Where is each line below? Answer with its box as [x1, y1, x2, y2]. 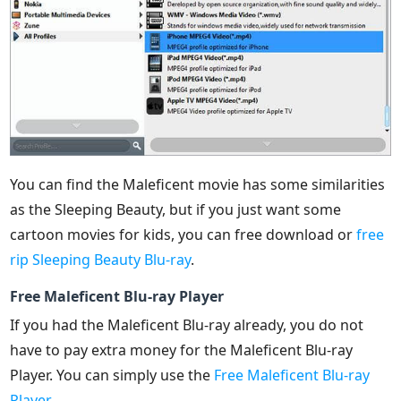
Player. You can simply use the [10, 364, 215, 385]
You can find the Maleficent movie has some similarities [10, 174, 386, 194]
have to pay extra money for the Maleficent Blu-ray [10, 339, 354, 360]
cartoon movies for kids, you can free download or [10, 224, 357, 244]
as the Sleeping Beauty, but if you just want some [10, 199, 342, 219]
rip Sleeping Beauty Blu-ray [10, 249, 192, 269]
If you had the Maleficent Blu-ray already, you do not [10, 314, 364, 335]
